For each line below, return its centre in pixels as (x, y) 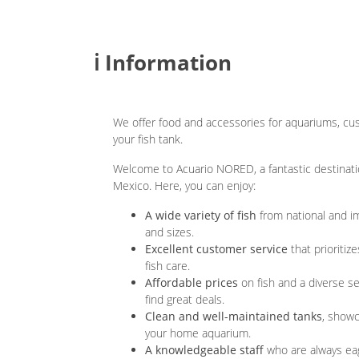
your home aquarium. (198, 333)
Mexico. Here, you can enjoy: (184, 186)
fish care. (167, 266)
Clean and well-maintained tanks (234, 317)
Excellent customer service (216, 249)
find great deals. (185, 300)
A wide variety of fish (201, 216)
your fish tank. (148, 139)
